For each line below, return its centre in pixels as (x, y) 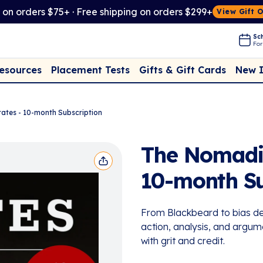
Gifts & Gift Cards (183, 70)
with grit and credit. (183, 241)
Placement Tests (90, 70)
